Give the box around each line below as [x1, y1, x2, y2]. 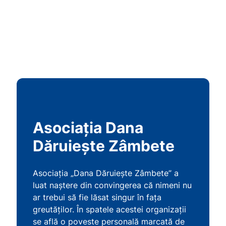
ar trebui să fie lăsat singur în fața [33, 192, 162, 202]
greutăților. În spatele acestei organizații [33, 204, 187, 214]
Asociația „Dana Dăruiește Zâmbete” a [33, 168, 179, 178]
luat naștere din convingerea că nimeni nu [33, 180, 192, 190]
